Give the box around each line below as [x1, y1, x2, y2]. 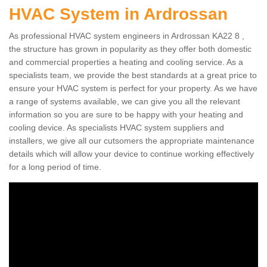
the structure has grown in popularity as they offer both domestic [9, 44, 252, 54]
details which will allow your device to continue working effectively [9, 149, 254, 159]
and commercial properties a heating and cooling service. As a [9, 57, 243, 67]
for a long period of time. [9, 162, 101, 172]
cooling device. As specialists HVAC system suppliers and [9, 123, 224, 132]
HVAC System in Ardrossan [9, 5, 232, 23]
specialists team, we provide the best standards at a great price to [9, 70, 257, 80]
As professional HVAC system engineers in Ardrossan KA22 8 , [9, 31, 244, 41]
